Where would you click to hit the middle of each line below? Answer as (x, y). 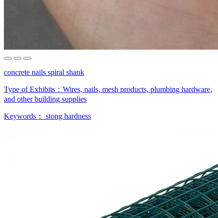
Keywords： (25, 116)
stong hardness (68, 116)
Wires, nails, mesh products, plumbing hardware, (137, 89)
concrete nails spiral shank (44, 72)
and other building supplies (45, 99)
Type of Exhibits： (33, 89)
